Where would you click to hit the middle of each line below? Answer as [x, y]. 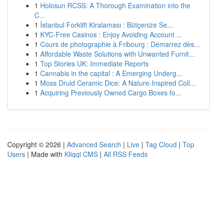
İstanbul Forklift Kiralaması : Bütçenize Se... [107, 25]
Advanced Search [94, 144]
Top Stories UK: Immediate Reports [94, 63]
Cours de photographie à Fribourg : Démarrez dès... [120, 44]
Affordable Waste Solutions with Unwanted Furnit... [117, 54]
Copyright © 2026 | [37, 144]
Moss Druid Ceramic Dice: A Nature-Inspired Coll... [118, 83]
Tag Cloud [161, 144]
